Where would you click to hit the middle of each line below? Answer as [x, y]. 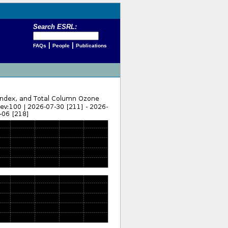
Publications [91, 46]
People [61, 46]
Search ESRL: [55, 27]
